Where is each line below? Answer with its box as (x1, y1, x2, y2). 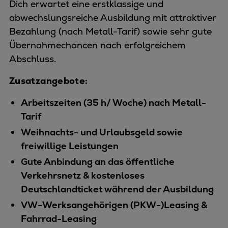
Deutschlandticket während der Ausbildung (20, 183, 218, 195)
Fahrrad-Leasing (20, 212, 101, 224)
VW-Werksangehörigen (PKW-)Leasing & (20, 198, 207, 211)
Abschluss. (9, 52, 59, 65)
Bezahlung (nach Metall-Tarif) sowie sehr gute (9, 25, 212, 37)
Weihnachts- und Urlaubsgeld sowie (20, 126, 183, 138)
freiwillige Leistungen (20, 139, 125, 152)
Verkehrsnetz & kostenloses (20, 169, 145, 181)
